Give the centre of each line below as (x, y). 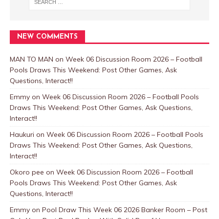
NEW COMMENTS (47, 37)
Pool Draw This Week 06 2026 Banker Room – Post (125, 209)
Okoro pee (27, 172)
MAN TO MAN (32, 59)
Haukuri (22, 134)
